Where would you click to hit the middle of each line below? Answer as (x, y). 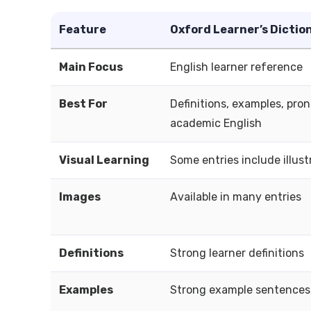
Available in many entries (236, 197)
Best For (83, 104)
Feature (83, 30)
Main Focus (91, 67)
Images (80, 197)
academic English (216, 123)
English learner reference (236, 67)
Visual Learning (104, 160)
